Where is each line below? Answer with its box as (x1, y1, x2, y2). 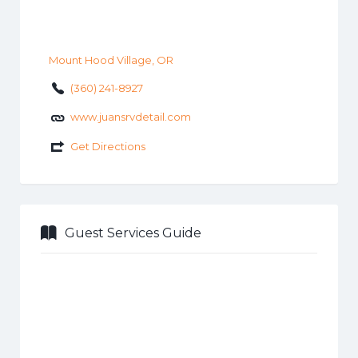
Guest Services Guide (65, 225, 201, 241)
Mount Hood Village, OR (48, 53, 173, 66)
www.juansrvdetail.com (70, 110, 191, 124)
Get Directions (70, 139, 145, 153)
